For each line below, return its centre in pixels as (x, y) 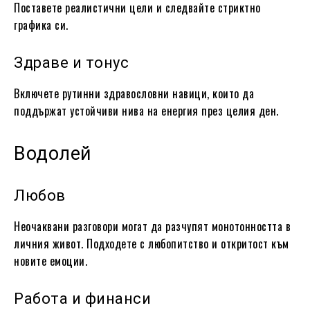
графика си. (41, 25)
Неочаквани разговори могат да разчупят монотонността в (152, 226)
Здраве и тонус (71, 62)
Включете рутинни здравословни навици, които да (134, 93)
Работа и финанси (82, 298)
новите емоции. (51, 261)
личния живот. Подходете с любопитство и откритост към (152, 243)
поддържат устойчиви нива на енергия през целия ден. (146, 110)
